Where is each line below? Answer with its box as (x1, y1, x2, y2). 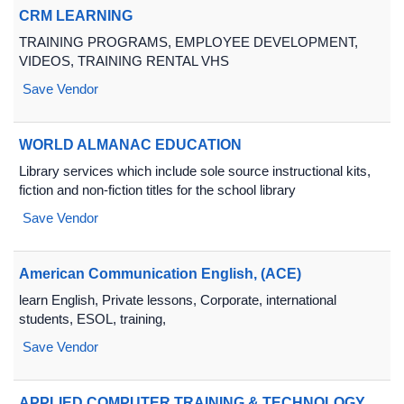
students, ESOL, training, (19, 311, 166, 326)
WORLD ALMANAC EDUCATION (19, 137, 242, 152)
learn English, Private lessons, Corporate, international (19, 292, 336, 308)
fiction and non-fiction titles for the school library (19, 182, 296, 197)
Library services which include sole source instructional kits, (19, 163, 371, 179)
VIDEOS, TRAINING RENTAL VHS (19, 53, 229, 69)
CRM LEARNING (19, 8, 133, 23)
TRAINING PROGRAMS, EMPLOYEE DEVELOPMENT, (19, 34, 358, 50)
